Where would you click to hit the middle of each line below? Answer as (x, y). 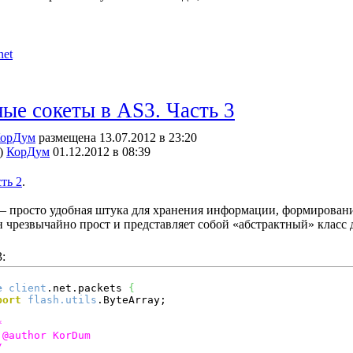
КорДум (28, 152)
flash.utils (62, 300)
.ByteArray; (132, 300)
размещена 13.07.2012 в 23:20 (116, 137)
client (28, 288)
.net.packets (87, 288)
